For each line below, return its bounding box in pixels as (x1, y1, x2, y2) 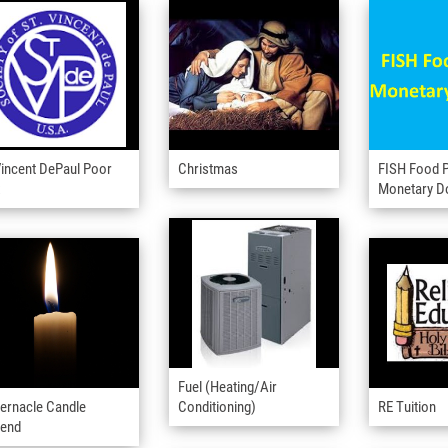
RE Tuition (378, 398, 436, 417)
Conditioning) (178, 398, 256, 417)
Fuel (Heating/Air (178, 378, 277, 397)
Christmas (178, 160, 238, 179)
